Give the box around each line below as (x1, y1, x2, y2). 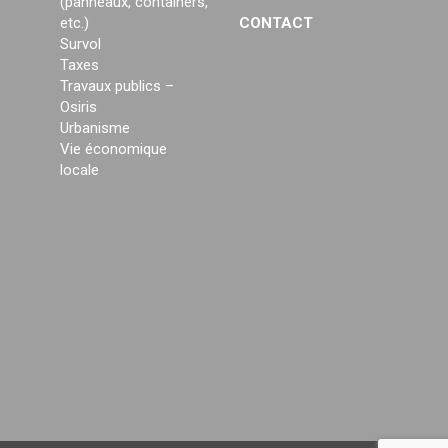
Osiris (60, 98, 97, 117)
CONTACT (239, 14, 313, 33)
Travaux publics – (60, 77, 174, 96)
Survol (60, 35, 101, 54)
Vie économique (60, 140, 167, 159)
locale (60, 161, 99, 180)
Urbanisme (60, 119, 130, 138)
